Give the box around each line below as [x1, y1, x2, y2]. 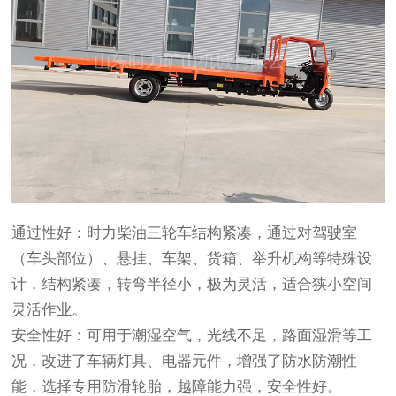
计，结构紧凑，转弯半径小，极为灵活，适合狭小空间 [11, 275, 373, 293]
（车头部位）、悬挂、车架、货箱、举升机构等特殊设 [11, 249, 373, 267]
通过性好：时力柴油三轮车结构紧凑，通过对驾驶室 [11, 224, 358, 241]
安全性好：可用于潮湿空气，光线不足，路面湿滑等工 [11, 326, 373, 344]
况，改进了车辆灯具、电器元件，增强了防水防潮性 [11, 352, 358, 369]
